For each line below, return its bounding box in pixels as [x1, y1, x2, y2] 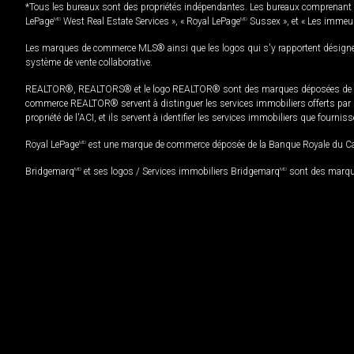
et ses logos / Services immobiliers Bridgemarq [81, 166, 280, 178]
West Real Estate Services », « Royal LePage [61, 16, 240, 28]
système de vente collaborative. [25, 57, 153, 69]
